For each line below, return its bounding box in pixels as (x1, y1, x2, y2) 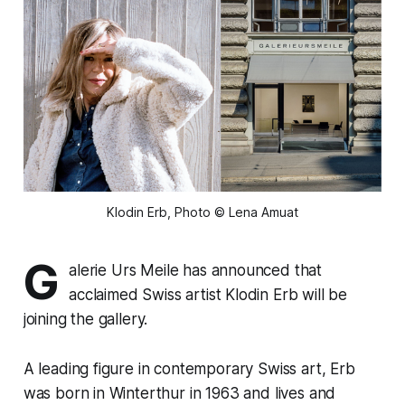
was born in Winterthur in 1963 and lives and (23, 383, 336, 402)
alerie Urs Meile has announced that (69, 260, 323, 279)
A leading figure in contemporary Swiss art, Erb (23, 359, 355, 378)
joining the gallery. (23, 309, 148, 328)
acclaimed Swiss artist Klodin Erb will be (69, 285, 348, 304)
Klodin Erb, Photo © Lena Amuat (107, 203, 298, 220)
